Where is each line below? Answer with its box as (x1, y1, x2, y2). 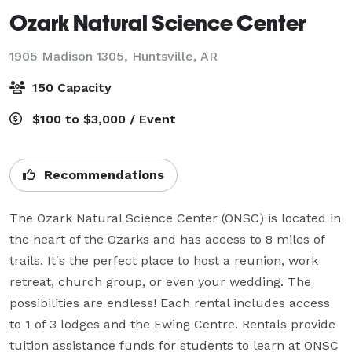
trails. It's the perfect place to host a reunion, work (9, 252, 318, 268)
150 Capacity (28, 79, 112, 95)
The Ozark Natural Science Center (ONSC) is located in (9, 210, 341, 225)
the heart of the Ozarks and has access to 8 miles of (9, 231, 324, 247)
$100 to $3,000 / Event (28, 111, 176, 126)
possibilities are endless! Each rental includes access (9, 295, 330, 310)
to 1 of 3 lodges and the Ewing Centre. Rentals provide (9, 316, 335, 332)
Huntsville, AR (132, 48, 218, 64)
